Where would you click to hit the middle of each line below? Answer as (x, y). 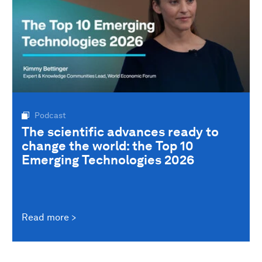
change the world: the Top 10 (108, 146)
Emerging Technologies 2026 (108, 160)
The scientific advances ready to (120, 132)
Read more (45, 217)
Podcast (50, 116)
